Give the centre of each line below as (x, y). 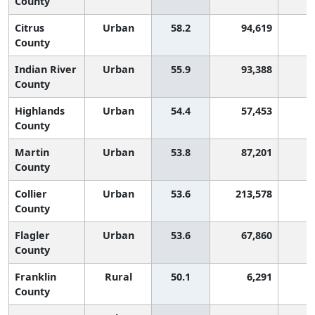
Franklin (36, 276)
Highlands (40, 110)
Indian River (46, 69)
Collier (31, 193)
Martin (32, 152)
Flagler (32, 235)
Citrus (30, 27)
